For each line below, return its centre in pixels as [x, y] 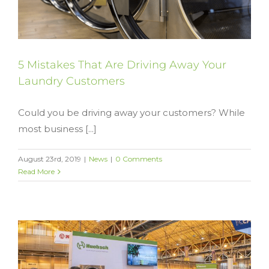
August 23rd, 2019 [50, 159]
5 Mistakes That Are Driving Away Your [122, 65]
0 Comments [139, 159]
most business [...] [57, 129]
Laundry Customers [71, 81]
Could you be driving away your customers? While [131, 113]
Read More [36, 172]
